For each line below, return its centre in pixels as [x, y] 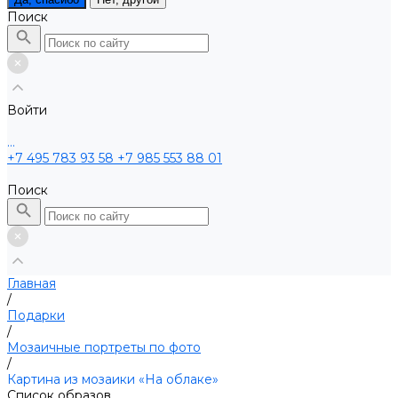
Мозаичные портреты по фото [104, 347]
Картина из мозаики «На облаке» [113, 379]
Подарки [36, 315]
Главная [32, 283]
